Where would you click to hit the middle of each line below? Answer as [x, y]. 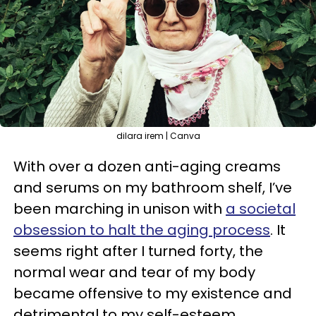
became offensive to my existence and [153, 293]
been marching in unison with [120, 209]
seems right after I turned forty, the [138, 251]
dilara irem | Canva [158, 136]
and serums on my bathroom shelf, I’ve [153, 188]
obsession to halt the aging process [142, 230]
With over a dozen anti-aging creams [147, 166]
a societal [261, 209]
